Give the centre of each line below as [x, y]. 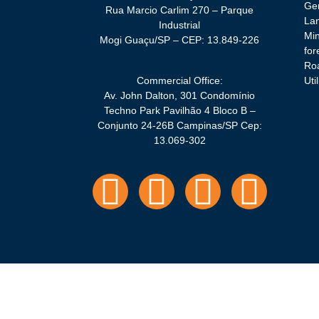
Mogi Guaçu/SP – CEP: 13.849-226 [179, 40]
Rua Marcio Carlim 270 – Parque [179, 10]
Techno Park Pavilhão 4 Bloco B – [179, 110]
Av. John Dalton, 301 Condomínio [179, 95]
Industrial [179, 25]
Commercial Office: [179, 80]
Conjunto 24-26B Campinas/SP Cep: [179, 125]
